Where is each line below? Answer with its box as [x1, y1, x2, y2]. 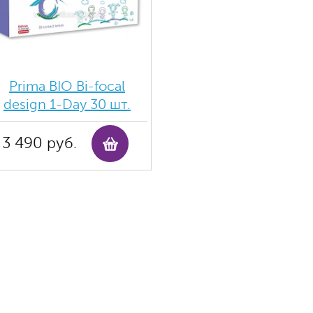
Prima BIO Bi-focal [9, 78, 125, 94]
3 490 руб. [1, 135, 77, 152]
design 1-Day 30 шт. [3, 96, 131, 112]
